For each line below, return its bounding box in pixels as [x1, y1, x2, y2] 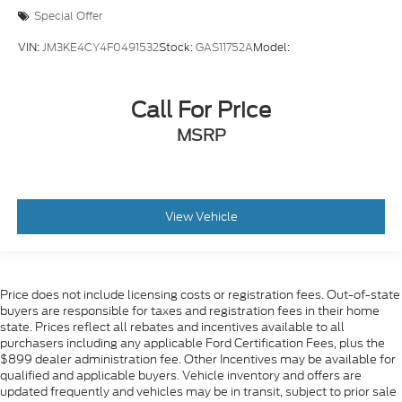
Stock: [159, 39, 196, 56]
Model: [253, 39, 290, 56]
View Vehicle [164, 208, 238, 226]
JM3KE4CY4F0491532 [42, 39, 159, 56]
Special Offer [34, 8, 102, 24]
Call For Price [131, 93, 271, 126]
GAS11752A [196, 39, 253, 56]
